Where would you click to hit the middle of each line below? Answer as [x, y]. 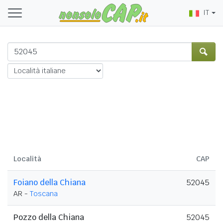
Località [27, 159]
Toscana [44, 193]
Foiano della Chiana [50, 182]
